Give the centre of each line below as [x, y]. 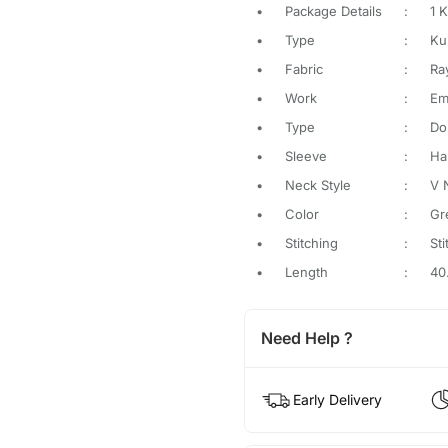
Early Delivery [337, 399]
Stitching [311, 242]
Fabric [303, 68]
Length [306, 271]
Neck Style [317, 184]
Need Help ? [306, 337]
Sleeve [305, 155]
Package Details [333, 10]
